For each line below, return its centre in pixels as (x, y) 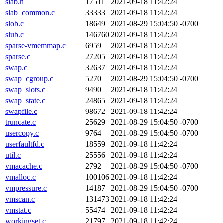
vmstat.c (18, 210)
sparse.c (18, 56)
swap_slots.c (25, 89)
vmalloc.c (21, 177)
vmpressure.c (26, 188)
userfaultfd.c (25, 144)
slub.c (15, 35)
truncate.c (21, 122)
